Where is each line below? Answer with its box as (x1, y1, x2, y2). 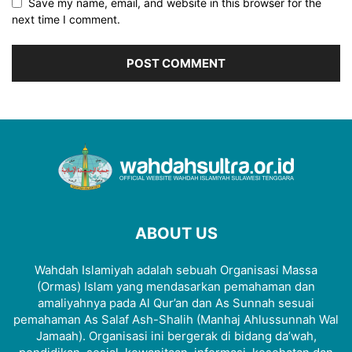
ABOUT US (134, 223, 218, 243)
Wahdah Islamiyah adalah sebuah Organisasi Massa (35, 262, 317, 277)
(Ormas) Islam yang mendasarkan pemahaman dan (37, 278, 315, 294)
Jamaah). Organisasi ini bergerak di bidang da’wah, (35, 328, 317, 343)
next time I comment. (12, 12, 120, 26)
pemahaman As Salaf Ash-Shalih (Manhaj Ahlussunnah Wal (13, 311, 339, 327)
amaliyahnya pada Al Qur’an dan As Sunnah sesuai (38, 295, 314, 310)
